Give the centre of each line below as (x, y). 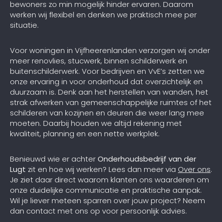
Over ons (194, 169)
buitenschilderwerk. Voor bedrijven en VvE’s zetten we (107, 71)
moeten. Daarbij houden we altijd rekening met (96, 123)
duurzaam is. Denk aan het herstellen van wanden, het (109, 92)
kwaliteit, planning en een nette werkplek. (85, 133)
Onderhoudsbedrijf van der (147, 159)
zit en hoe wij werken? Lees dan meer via (102, 169)
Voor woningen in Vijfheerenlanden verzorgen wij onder (110, 50)
